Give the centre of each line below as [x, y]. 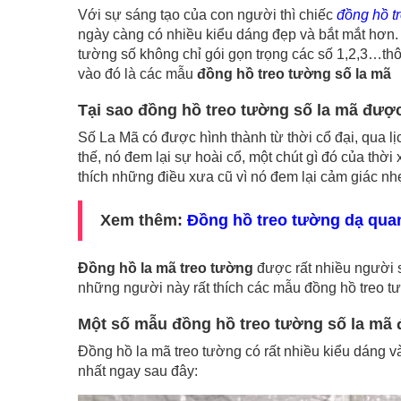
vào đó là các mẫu [137, 74]
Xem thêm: [144, 220]
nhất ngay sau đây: [138, 371]
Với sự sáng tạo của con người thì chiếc [207, 15]
